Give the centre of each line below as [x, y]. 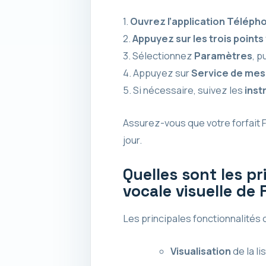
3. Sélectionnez [158, 56]
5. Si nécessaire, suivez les [183, 90]
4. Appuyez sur [157, 73]
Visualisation [200, 251]
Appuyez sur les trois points [198, 38]
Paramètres [223, 56]
